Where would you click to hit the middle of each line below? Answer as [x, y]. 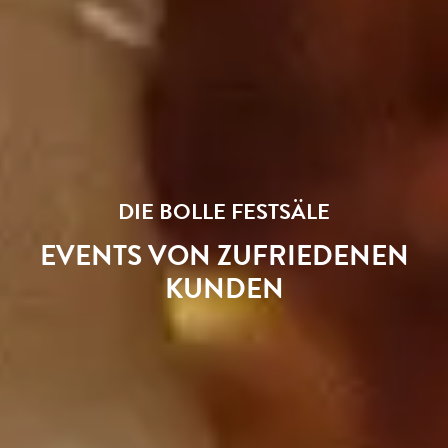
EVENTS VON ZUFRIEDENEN [224, 256]
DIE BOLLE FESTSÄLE [224, 211]
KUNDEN [224, 289]
